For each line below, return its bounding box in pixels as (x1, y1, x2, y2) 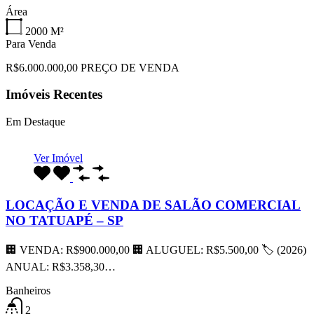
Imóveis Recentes (6, 87, 102, 102)
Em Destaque (6, 116, 65, 128)
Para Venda (6, 37, 56, 50)
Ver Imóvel (34, 152, 83, 165)
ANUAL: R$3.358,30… (6, 260, 116, 273)
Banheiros (6, 284, 50, 296)
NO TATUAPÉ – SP (6, 212, 123, 228)
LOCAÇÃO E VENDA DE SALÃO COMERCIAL (6, 197, 301, 212)
